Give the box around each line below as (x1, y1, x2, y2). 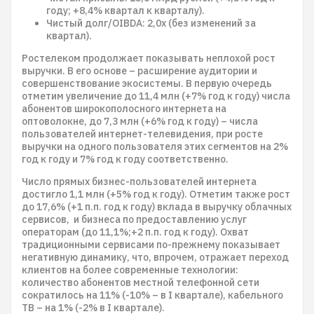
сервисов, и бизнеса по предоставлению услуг (22, 213, 247, 226)
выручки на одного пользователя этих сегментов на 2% (22, 140, 288, 153)
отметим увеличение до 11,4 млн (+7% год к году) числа (22, 90, 290, 102)
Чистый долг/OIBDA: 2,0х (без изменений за (46, 17, 256, 29)
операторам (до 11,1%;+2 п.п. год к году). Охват (22, 226, 249, 238)
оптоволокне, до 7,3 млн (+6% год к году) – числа (22, 115, 258, 128)
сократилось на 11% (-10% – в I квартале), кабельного (22, 289, 283, 301)
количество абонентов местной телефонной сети (22, 276, 259, 289)
